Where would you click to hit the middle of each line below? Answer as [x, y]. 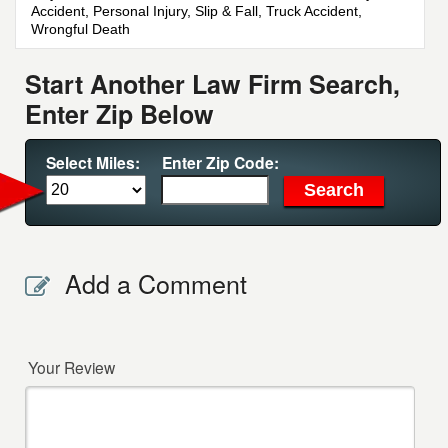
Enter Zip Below [120, 114]
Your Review [72, 367]
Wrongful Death [81, 29]
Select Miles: [93, 163]
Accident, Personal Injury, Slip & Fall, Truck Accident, [197, 11]
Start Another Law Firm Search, [213, 84]
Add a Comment [156, 283]
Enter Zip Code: [221, 163]
